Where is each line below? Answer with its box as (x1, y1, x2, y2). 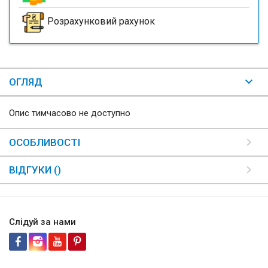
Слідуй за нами (9, 216, 76, 227)
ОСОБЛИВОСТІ (9, 136, 80, 148)
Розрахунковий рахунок (47, 16, 155, 28)
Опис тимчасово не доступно (9, 107, 130, 118)
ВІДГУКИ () (9, 163, 61, 176)
